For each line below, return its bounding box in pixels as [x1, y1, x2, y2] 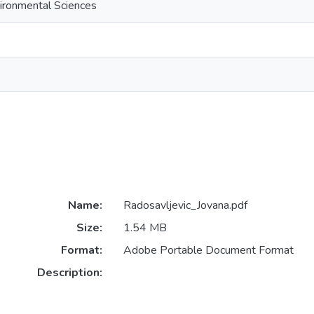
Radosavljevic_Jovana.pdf [123, 198, 247, 214]
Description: [36, 265, 102, 281]
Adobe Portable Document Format [123, 243, 294, 259]
